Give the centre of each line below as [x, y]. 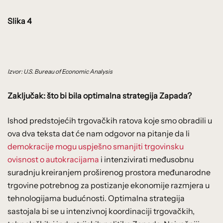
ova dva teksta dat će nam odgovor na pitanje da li [99, 133]
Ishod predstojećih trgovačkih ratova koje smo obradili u [110, 120]
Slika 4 [20, 21]
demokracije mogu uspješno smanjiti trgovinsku [96, 146]
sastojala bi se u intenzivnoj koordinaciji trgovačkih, [101, 211]
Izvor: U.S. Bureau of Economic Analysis [60, 71]
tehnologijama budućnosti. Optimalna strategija [96, 198]
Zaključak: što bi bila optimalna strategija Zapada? [100, 95]
